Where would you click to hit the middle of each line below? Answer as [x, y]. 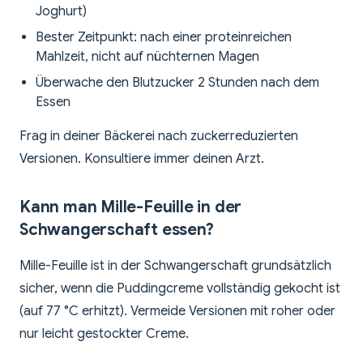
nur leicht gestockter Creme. [104, 334]
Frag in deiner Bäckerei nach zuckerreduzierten [159, 137]
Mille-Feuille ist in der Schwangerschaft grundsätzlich [175, 266]
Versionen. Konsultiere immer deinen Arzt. [142, 159]
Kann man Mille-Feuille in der [131, 207]
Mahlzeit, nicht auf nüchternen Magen [147, 57]
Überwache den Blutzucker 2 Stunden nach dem [177, 83]
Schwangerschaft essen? [117, 230]
